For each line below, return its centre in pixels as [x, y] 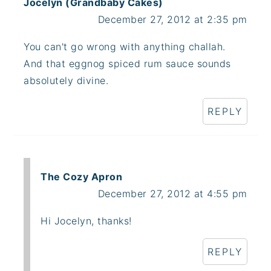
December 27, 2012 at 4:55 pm [172, 193]
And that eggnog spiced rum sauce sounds [127, 63]
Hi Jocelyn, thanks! [86, 220]
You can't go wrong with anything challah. [125, 46]
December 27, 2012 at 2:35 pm [172, 19]
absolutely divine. [66, 80]
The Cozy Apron [82, 176]
